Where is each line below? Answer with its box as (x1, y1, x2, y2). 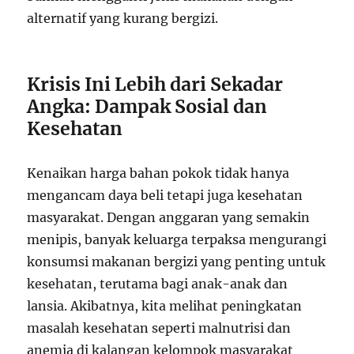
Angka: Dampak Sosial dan (27, 94, 268, 118)
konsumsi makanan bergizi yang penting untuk (27, 253, 326, 269)
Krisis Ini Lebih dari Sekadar (27, 72, 284, 96)
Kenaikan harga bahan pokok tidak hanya (27, 164, 290, 181)
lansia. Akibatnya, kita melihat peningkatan (27, 297, 303, 314)
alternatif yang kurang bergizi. (27, 9, 219, 26)
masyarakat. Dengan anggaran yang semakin (27, 209, 311, 225)
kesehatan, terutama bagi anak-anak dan (27, 275, 288, 292)
